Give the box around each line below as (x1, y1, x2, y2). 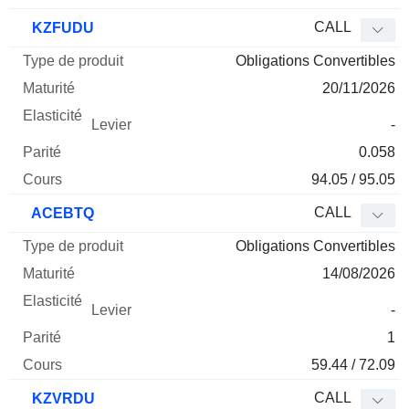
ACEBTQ (28, 205, 94, 222)
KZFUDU (28, 20, 94, 37)
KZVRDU (28, 391, 95, 407)
